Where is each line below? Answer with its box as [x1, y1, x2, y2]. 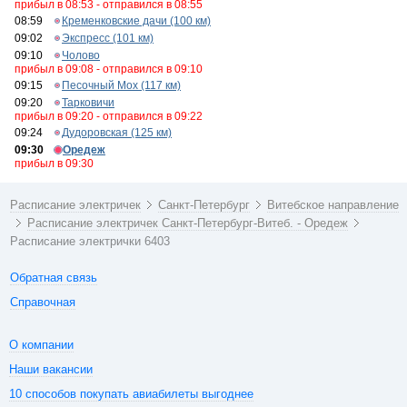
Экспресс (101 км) [62, 32, 154, 45]
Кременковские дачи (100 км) [62, 15, 211, 27]
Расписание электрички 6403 [10, 234, 171, 248]
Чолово [62, 49, 100, 62]
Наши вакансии [9, 362, 93, 376]
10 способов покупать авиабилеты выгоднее [9, 387, 253, 401]
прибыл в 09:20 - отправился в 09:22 [15, 110, 203, 123]
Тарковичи [62, 96, 114, 109]
